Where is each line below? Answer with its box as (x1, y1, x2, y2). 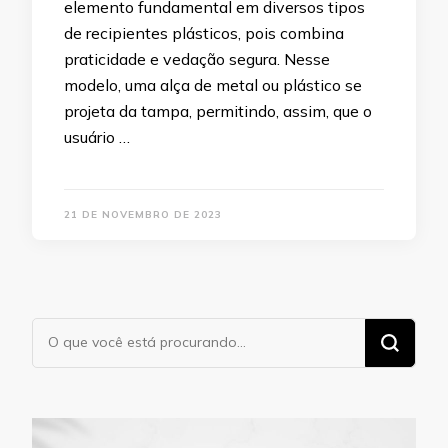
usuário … (64, 127, 130, 148)
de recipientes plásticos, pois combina (64, 23, 344, 44)
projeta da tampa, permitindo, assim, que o (64, 101, 372, 122)
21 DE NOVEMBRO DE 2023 (64, 208, 222, 222)
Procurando (32, 320, 131, 344)
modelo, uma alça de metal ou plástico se (64, 75, 362, 96)
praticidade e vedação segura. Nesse (64, 49, 330, 70)
